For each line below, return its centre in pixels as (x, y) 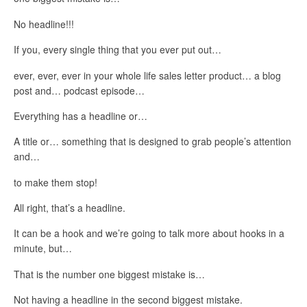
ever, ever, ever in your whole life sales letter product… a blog (147, 75)
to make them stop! (56, 182)
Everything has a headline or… (81, 115)
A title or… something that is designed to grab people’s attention (152, 142)
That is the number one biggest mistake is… (109, 274)
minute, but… (43, 248)
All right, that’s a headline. (70, 208)
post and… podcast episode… (79, 90)
